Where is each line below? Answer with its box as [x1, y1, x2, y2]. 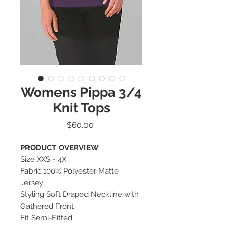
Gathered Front [20, 201, 74, 211]
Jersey [20, 178, 43, 187]
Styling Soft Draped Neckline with [20, 189, 139, 199]
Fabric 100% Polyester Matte [20, 166, 119, 176]
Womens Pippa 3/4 [21, 84, 142, 100]
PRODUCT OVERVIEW [20, 142, 99, 152]
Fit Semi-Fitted [20, 213, 72, 222]
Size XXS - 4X [20, 154, 66, 164]
